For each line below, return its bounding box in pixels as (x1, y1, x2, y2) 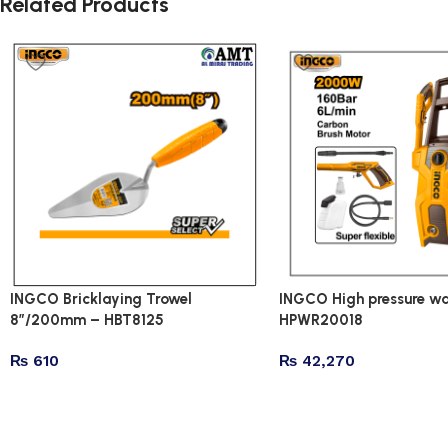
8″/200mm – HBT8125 (10, 310, 164, 329)
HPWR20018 (278, 310, 363, 329)
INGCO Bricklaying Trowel (10, 289, 192, 308)
